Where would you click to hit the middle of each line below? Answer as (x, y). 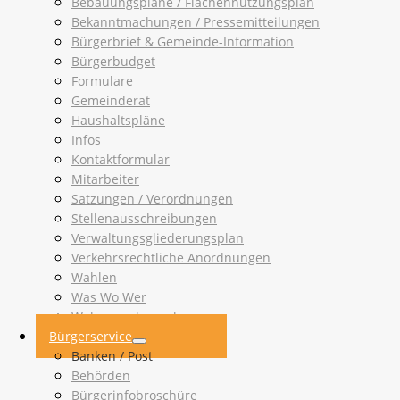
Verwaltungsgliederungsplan (158, 238)
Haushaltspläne (118, 121)
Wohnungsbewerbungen (146, 317)
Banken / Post (112, 356)
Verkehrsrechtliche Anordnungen (171, 258)
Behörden (101, 376)
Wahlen (94, 278)
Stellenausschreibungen (144, 219)
